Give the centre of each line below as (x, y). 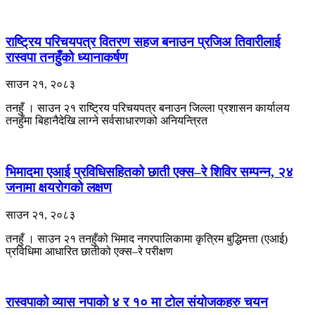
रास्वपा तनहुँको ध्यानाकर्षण (67, 57)
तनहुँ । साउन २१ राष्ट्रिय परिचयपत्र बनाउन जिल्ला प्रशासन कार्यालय (148, 108)
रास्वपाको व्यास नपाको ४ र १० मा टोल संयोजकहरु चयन (137, 302)
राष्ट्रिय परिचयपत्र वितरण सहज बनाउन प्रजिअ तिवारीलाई (143, 41)
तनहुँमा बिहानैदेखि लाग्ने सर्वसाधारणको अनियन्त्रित (107, 121)
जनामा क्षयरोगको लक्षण (59, 187)
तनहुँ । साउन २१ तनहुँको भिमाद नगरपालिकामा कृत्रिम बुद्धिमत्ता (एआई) (147, 238)
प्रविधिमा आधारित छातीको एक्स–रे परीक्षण (89, 251)
